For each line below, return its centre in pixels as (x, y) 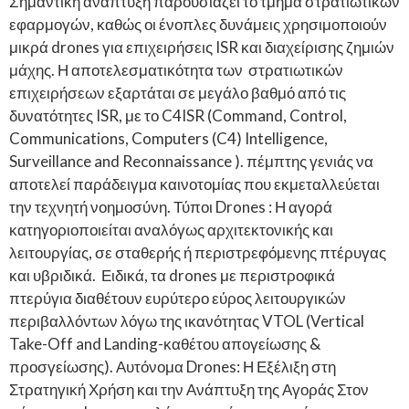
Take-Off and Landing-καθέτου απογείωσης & (165, 343)
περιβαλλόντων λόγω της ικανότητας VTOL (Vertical (187, 320)
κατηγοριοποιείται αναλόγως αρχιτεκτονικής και (171, 229)
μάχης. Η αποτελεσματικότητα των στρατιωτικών (176, 69)
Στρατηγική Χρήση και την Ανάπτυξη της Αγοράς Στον (189, 389)
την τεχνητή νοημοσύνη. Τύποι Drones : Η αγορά (171, 206)
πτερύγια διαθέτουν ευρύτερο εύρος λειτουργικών (178, 298)
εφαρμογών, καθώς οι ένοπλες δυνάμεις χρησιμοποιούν (198, 24)
